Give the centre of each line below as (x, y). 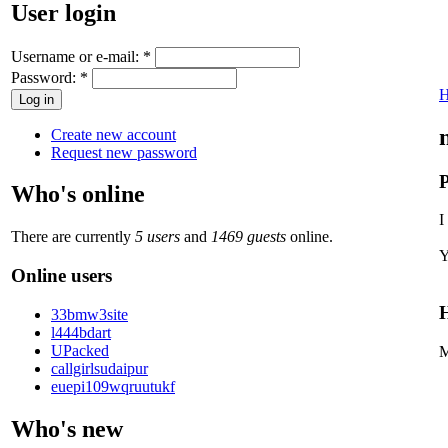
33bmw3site (89, 314)
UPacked (80, 350)
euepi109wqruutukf (113, 386)
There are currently (73, 237)
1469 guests (248, 237)
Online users (61, 276)
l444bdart (81, 332)
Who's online (78, 194)
